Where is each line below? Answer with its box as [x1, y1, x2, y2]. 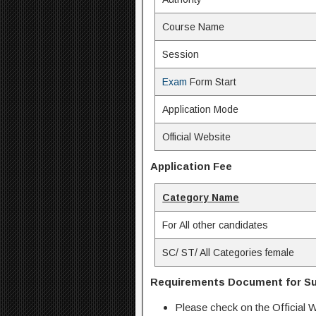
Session [162, 49, 200, 61]
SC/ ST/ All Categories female [162, 247, 295, 259]
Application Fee [150, 160, 232, 173]
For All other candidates [162, 219, 269, 231]
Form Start [187, 76, 237, 88]
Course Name [162, 21, 225, 33]
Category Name [162, 192, 240, 204]
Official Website [162, 131, 231, 143]
